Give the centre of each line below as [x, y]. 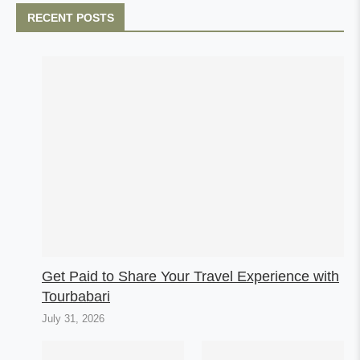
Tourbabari [76, 297]
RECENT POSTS [71, 17]
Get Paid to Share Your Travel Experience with [190, 277]
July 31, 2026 [73, 319]
